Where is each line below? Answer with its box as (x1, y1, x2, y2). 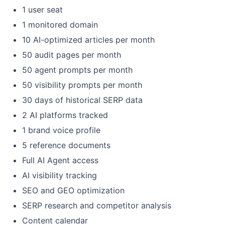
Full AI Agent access (22, 155, 98, 165)
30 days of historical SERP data (22, 94, 143, 105)
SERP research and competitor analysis (22, 200, 171, 210)
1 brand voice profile (22, 125, 100, 135)
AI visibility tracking (22, 170, 97, 180)
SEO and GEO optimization (22, 185, 125, 195)
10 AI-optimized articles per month (22, 34, 155, 45)
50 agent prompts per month (22, 64, 133, 75)
